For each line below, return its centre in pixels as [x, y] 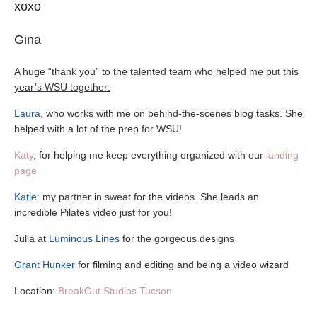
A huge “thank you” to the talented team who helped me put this [156, 72]
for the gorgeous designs [177, 239]
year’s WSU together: [62, 87]
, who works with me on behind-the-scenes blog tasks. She [172, 114]
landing [282, 155]
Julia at [31, 239]
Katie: [27, 197]
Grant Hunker [45, 265]
